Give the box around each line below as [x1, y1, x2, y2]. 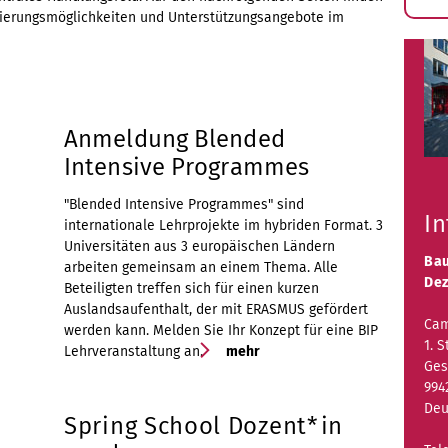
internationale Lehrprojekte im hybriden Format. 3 [64, 216, 383, 234]
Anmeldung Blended [64, 124, 285, 153]
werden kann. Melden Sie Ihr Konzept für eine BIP [64, 321, 378, 339]
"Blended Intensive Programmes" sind [64, 195, 304, 213]
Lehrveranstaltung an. [64, 342, 203, 360]
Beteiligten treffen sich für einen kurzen [64, 279, 319, 297]
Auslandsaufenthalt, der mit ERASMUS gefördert [64, 300, 368, 318]
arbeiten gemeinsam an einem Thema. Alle [64, 258, 338, 276]
